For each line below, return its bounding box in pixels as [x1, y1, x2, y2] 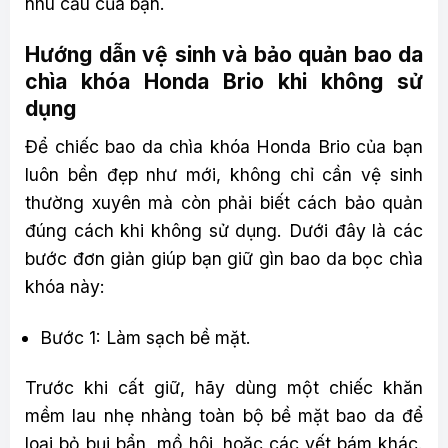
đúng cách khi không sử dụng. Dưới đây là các [25, 219, 423, 241]
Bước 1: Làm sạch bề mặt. [40, 326, 251, 348]
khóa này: [25, 275, 105, 297]
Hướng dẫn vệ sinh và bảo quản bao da [25, 42, 423, 68]
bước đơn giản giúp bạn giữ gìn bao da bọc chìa [25, 247, 423, 269]
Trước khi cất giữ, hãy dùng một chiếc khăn [25, 377, 423, 399]
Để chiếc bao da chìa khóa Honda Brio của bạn [25, 135, 423, 157]
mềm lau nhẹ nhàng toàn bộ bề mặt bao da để [25, 405, 423, 427]
